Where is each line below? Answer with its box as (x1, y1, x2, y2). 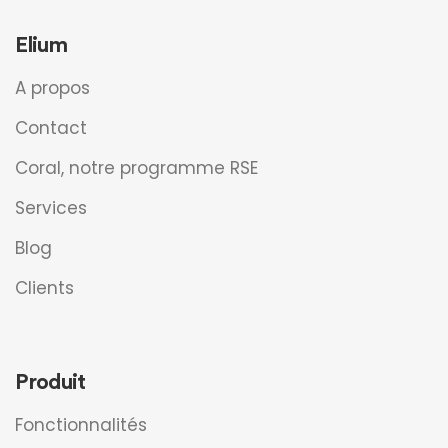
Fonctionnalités (15, 413, 147, 437)
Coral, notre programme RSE (15, 156, 258, 180)
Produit (15, 366, 85, 395)
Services (15, 196, 87, 220)
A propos (15, 76, 90, 100)
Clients (15, 276, 74, 300)
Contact (15, 116, 87, 140)
